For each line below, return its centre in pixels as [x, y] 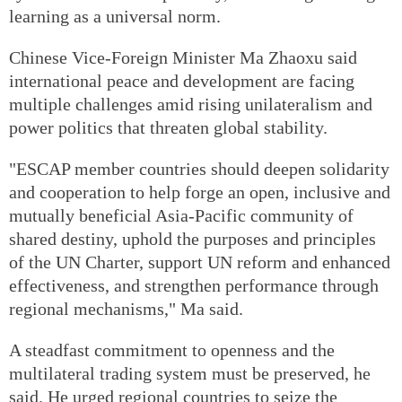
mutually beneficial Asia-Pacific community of [181, 215]
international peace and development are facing [182, 80]
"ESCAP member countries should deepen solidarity [199, 168]
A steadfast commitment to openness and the [172, 350]
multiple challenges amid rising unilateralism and [191, 104]
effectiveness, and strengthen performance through [194, 285]
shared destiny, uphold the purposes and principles [192, 238]
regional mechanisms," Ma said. [126, 308]
